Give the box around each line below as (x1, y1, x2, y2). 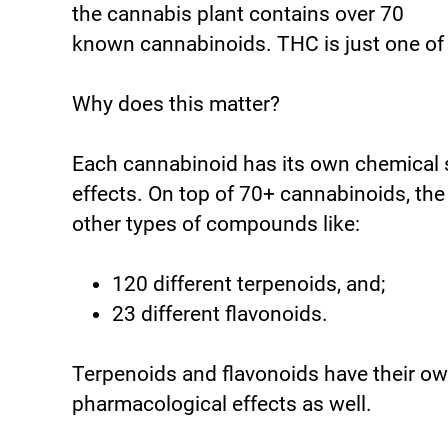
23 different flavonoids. (112, 302, 328, 327)
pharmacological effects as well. (72, 392, 372, 417)
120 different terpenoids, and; (112, 272, 385, 297)
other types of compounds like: (72, 212, 360, 237)
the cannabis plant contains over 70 (72, 2, 404, 27)
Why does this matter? (72, 92, 280, 117)
